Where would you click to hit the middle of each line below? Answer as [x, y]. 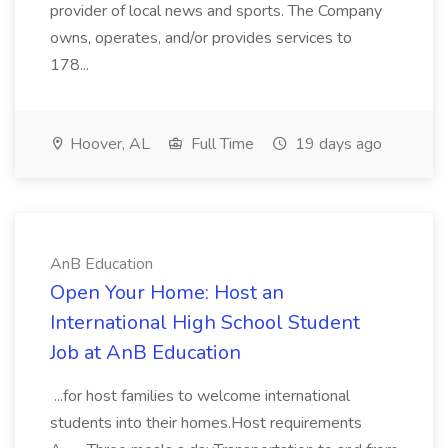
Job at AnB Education [145, 352]
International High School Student [205, 322]
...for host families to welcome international [200, 396]
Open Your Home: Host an [167, 292]
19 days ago [336, 144]
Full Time [220, 144]
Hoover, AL [108, 144]
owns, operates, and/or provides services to [201, 38]
